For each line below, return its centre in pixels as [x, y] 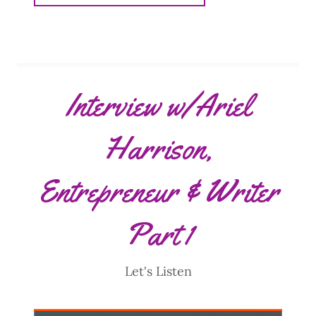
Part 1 [158, 234]
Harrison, [158, 148]
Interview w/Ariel [158, 105]
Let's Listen [158, 271]
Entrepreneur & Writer [158, 191]
